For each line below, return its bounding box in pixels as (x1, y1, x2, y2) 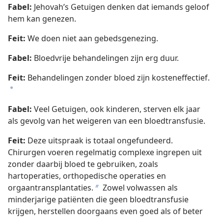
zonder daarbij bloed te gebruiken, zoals (8, 159, 158, 170)
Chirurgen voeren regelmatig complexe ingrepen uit (8, 147, 202, 158)
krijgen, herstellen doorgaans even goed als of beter (8, 206, 203, 217)
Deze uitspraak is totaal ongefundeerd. (26, 135, 173, 146)
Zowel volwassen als (101, 182, 178, 193)
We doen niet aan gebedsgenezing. (26, 33, 158, 44)
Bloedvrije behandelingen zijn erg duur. (32, 53, 179, 64)
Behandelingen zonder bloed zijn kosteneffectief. (26, 72, 210, 83)
